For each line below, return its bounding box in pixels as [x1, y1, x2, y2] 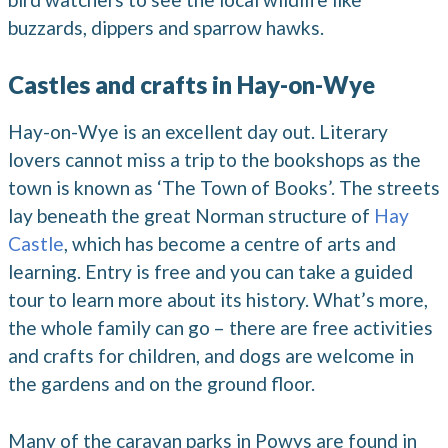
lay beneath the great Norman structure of [8, 204, 374, 228]
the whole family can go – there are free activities [8, 316, 433, 340]
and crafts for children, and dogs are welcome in [8, 344, 414, 368]
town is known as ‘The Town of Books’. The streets [8, 176, 440, 200]
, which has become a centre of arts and [64, 232, 396, 256]
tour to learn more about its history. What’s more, [8, 288, 428, 312]
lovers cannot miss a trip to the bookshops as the [8, 148, 421, 172]
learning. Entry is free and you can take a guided [8, 260, 413, 284]
